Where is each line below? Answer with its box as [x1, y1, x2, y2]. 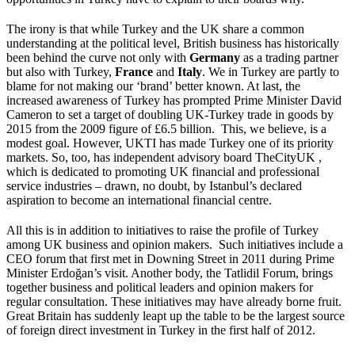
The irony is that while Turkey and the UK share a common [6, 21, 304, 36]
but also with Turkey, [6, 64, 115, 78]
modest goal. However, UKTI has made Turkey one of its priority [6, 136, 334, 150]
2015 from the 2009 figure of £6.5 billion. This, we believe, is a [6, 121, 326, 136]
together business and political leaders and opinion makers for [6, 280, 313, 294]
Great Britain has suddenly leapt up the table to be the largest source [6, 308, 345, 323]
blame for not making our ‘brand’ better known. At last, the [6, 78, 300, 93]
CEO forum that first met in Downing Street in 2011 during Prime [6, 251, 334, 265]
